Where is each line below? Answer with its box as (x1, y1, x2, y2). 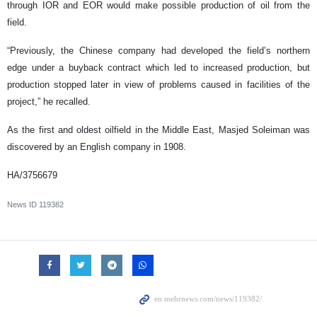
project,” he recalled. (7, 96, 91, 107)
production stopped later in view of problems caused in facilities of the (7, 79, 310, 90)
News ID (7, 200, 39, 209)
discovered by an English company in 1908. (7, 141, 186, 152)
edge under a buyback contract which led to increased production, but (7, 62, 310, 73)
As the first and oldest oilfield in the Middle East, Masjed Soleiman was (7, 124, 310, 135)
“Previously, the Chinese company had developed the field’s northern (7, 45, 310, 56)
